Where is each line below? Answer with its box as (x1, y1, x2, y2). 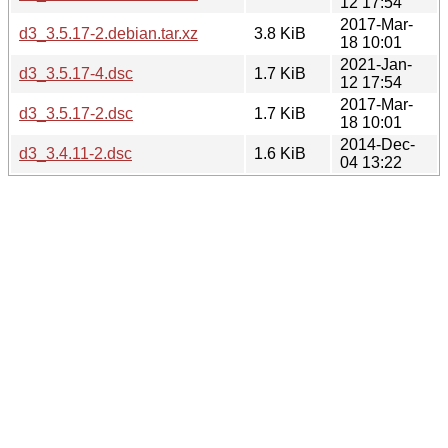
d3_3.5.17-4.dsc (19, 64, 133, 82)
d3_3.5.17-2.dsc (19, 104, 133, 122)
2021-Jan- (340, 55, 412, 73)
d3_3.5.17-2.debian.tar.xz (19, 24, 198, 42)
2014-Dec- (340, 135, 415, 153)
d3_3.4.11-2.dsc (19, 144, 132, 162)
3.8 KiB (254, 24, 306, 42)
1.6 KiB (254, 144, 306, 162)
